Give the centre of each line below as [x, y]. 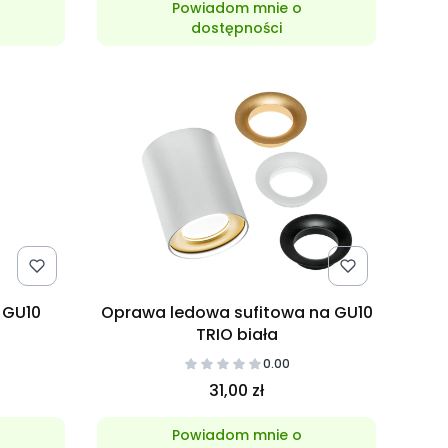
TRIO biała [236, 334]
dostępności [237, 27]
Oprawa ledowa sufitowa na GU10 [236, 312]
